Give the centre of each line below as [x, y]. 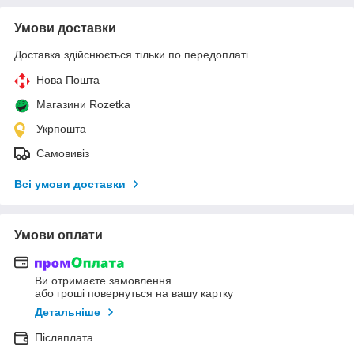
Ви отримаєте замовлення [103, 281]
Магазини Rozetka [83, 104]
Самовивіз [63, 153]
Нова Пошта [68, 79]
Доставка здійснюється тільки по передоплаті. [133, 54]
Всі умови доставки [70, 184]
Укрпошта [61, 128]
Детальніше [68, 313]
